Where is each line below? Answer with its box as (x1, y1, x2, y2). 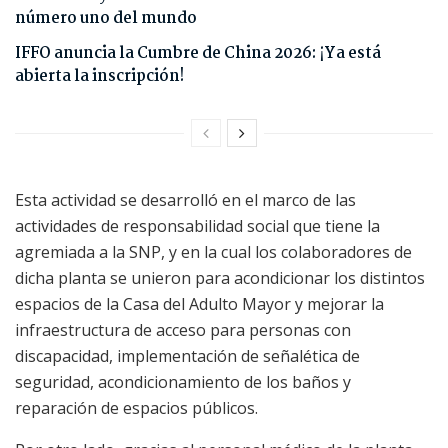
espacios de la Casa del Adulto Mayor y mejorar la (15, 292, 384, 315)
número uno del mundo (15, 5, 197, 31)
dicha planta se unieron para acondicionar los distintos (15, 266, 425, 289)
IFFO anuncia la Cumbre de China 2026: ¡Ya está (15, 40, 381, 66)
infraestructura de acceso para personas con (15, 318, 351, 341)
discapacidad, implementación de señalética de (15, 344, 360, 367)
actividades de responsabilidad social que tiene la (15, 214, 380, 237)
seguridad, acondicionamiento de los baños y (15, 370, 351, 393)
